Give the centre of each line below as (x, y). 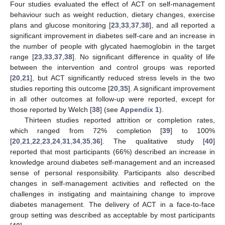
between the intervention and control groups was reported (113, 67)
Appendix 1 (140, 109)
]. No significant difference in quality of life (144, 57)
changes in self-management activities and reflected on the (113, 183)
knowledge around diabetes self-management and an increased (113, 162)
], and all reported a (182, 25)
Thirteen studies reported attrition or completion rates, (120, 120)
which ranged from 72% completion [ (86, 130)
